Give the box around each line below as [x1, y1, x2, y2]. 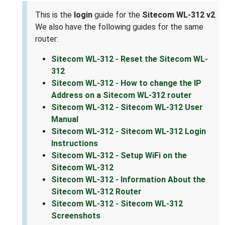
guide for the [92, 10, 142, 20]
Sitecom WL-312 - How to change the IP [51, 78, 201, 88]
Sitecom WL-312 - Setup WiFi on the [51, 151, 187, 161]
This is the [35, 10, 74, 20]
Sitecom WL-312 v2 [142, 10, 215, 20]
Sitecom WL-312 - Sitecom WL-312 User [51, 102, 203, 113]
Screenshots [51, 211, 100, 221]
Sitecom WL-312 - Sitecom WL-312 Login [51, 127, 206, 137]
